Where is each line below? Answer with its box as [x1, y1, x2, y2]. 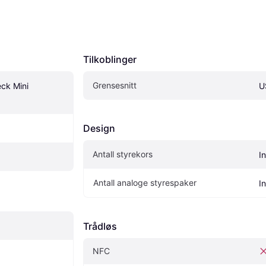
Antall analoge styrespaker [93, 178, 197, 188]
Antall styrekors [93, 149, 153, 160]
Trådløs [83, 220, 117, 233]
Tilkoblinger [83, 53, 137, 66]
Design [83, 122, 115, 135]
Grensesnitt [93, 80, 137, 91]
